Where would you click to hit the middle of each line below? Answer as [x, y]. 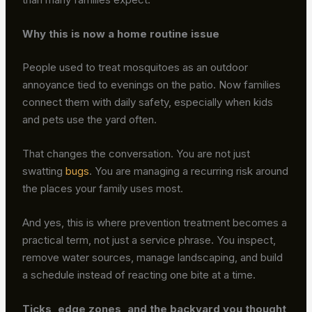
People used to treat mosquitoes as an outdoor [135, 67]
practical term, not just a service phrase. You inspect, [149, 240]
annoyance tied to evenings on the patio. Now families [152, 84]
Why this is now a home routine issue [121, 34]
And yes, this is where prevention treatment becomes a [155, 222]
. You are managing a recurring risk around [189, 171]
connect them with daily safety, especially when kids [148, 102]
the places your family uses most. [103, 188]
